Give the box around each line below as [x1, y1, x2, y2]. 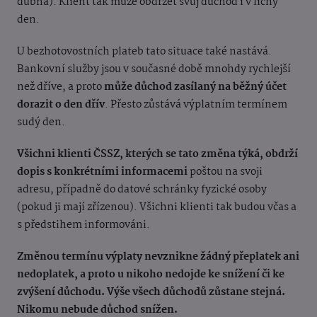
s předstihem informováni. [17, 217, 150, 234]
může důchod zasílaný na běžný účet [104, 79, 287, 96]
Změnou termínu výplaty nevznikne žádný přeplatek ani [17, 248, 299, 266]
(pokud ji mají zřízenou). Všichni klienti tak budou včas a [17, 199, 296, 217]
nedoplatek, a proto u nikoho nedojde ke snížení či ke [17, 266, 284, 284]
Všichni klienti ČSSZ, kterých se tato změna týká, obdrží [17, 146, 298, 163]
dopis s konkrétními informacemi [17, 163, 188, 181]
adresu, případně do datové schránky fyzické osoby [17, 181, 267, 199]
